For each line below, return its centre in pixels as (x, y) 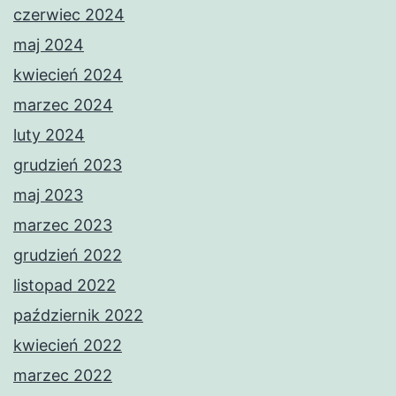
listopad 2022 (65, 286)
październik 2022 (78, 316)
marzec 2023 (63, 225)
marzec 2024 (63, 105)
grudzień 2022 (68, 255)
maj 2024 (49, 45)
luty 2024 (49, 135)
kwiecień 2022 (68, 346)
